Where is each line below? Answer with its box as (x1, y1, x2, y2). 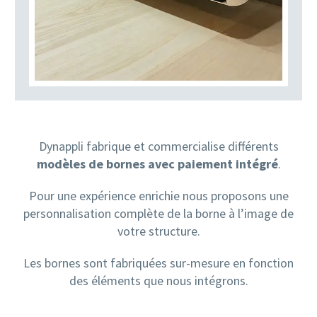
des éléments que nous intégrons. (69, 272, 248, 289)
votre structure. (117, 222, 200, 239)
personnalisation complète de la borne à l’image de (23, 204, 294, 221)
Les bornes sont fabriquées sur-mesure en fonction (23, 254, 294, 271)
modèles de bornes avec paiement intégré (36, 156, 278, 173)
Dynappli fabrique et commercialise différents (38, 138, 279, 155)
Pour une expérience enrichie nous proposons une (28, 187, 289, 204)
